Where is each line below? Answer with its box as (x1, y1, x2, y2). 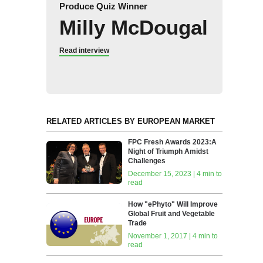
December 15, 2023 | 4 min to (128, 169, 222, 178)
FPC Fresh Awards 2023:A (128, 137, 217, 146)
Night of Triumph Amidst (128, 147, 209, 156)
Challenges (128, 156, 166, 165)
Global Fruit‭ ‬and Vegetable (128, 209, 215, 218)
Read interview (59, 46, 109, 55)
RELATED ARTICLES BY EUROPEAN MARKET (46, 116, 215, 126)
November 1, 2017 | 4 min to (128, 231, 218, 240)
